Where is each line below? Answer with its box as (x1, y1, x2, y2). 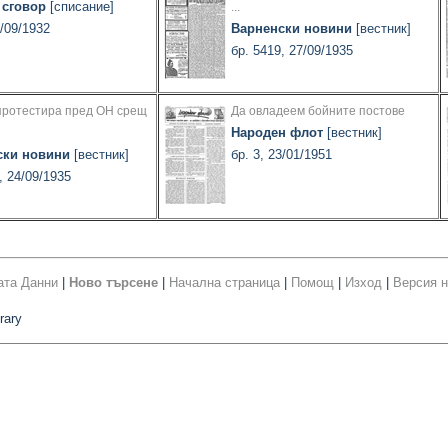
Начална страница (169, 275, 280, 291)
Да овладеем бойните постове (231, 104, 405, 119)
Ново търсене (69, 275, 158, 291)
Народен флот (231, 125, 323, 141)
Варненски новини (231, 21, 352, 37)
